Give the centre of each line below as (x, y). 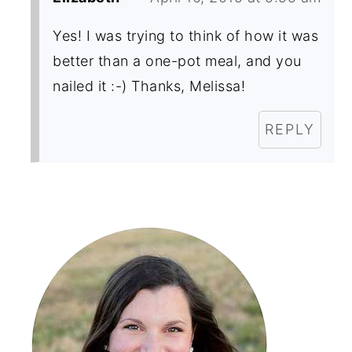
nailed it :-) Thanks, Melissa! (149, 86)
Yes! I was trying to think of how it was (186, 35)
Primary (64, 212)
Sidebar (63, 240)
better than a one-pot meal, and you (177, 60)
